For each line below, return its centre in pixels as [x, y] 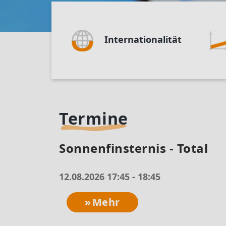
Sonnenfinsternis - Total [133, 148]
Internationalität [143, 39]
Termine [94, 118]
